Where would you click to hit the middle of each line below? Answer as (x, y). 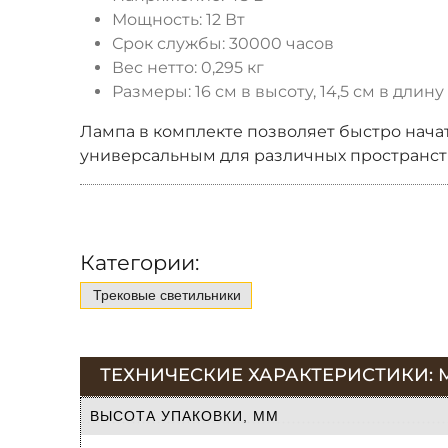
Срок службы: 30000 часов (223, 43)
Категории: (139, 262)
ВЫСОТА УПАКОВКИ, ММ (184, 415)
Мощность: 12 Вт (178, 19)
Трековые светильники (167, 294)
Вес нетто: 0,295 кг (188, 67)
